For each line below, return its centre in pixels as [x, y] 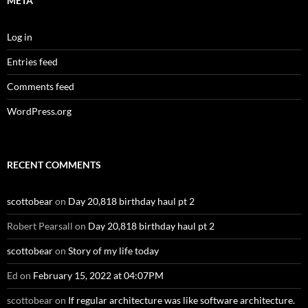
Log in [20, 37]
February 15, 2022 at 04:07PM [98, 276]
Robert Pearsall [40, 226]
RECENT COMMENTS [54, 165]
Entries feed [32, 62]
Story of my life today [113, 251]
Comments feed [41, 87]
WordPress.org [39, 111]
